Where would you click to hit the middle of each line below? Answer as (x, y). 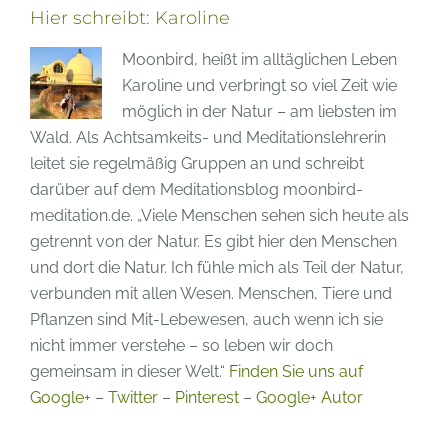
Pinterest (207, 397)
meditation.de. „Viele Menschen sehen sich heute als (219, 215)
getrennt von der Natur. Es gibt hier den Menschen (213, 241)
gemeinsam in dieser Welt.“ (129, 371)
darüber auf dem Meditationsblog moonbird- (196, 189)
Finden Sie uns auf (296, 371)
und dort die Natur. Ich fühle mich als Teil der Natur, (217, 267)
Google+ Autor (309, 397)
